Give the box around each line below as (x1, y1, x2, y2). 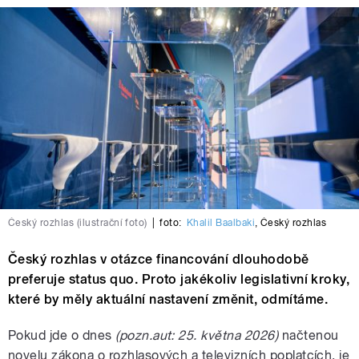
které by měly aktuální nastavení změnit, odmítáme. (8, 291, 329, 307)
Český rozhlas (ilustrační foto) (8, 216, 147, 228)
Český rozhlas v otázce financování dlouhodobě (8, 251, 309, 267)
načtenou (278, 327, 339, 343)
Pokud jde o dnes (8, 327, 116, 343)
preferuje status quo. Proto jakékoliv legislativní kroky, (8, 271, 350, 287)
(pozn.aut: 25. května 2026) (115, 327, 279, 343)
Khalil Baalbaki (186, 216, 255, 228)
